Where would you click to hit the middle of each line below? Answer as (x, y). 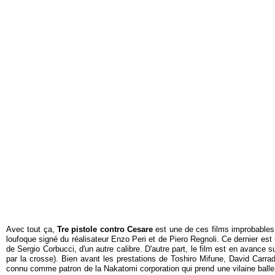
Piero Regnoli (193, 239)
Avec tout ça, (32, 230)
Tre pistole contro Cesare (105, 230)
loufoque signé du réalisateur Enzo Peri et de (88, 239)
